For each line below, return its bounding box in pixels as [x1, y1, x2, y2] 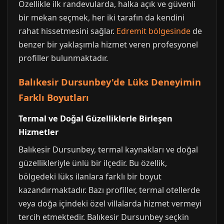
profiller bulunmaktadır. [18, 52, 108, 63]
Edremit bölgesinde [116, 25, 190, 36]
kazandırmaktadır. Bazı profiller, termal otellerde [18, 184, 200, 195]
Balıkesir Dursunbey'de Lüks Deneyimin [18, 75, 201, 88]
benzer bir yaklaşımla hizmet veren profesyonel [18, 39, 198, 50]
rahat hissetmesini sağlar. [18, 25, 116, 36]
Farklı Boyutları [18, 91, 89, 103]
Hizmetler [18, 126, 58, 137]
